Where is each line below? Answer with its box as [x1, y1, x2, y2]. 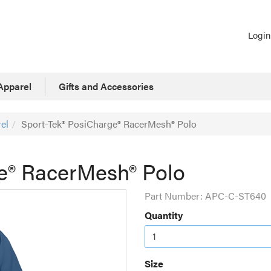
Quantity [145, 207, 183, 222]
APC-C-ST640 [205, 188, 266, 203]
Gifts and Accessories [59, 79, 154, 93]
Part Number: [145, 188, 205, 203]
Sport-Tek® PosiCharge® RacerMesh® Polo [21, 116, 197, 131]
